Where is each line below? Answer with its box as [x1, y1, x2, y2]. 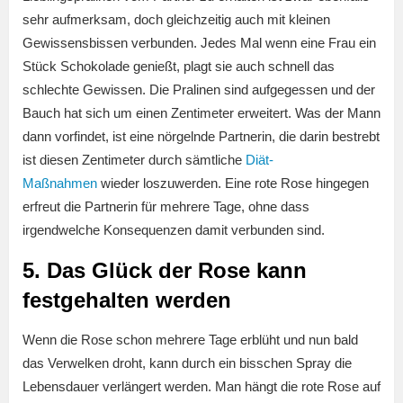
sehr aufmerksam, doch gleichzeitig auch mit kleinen [22, 12, 330, 28]
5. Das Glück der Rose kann [22, 258, 307, 283]
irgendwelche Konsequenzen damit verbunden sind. [22, 222, 325, 238]
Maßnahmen [22, 175, 97, 192]
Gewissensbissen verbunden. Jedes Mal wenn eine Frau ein [22, 35, 376, 51]
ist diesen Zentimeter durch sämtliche [22, 152, 246, 168]
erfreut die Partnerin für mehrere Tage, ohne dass [22, 199, 309, 215]
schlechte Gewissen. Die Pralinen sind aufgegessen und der [22, 82, 375, 98]
